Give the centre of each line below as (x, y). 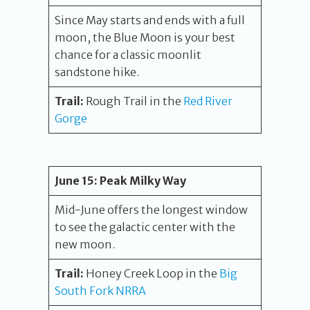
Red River (208, 101)
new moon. (85, 244)
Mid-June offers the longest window (151, 210)
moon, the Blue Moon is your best (145, 37)
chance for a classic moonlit (128, 55)
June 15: (76, 181)
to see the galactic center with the (145, 227)
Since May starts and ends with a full (150, 20)
